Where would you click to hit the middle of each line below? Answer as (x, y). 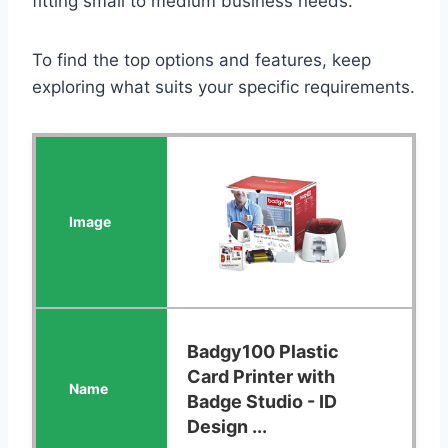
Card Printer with (261, 376)
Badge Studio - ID (262, 401)
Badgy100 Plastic (263, 351)
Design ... (227, 426)
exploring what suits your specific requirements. (223, 86)
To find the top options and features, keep (201, 59)
